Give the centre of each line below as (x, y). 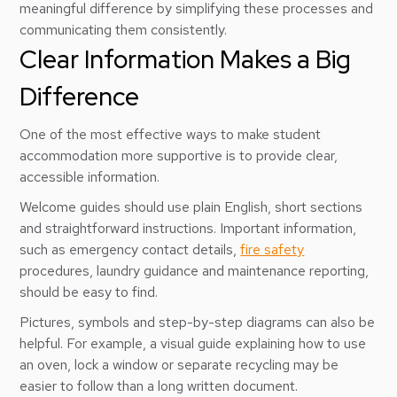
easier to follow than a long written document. (159, 386)
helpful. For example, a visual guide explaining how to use (193, 343)
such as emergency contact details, (130, 249)
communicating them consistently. (124, 30)
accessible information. (90, 177)
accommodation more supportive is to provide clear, (179, 156)
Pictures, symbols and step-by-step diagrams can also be (198, 322)
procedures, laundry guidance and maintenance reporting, (195, 271)
